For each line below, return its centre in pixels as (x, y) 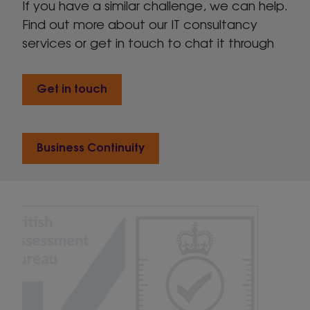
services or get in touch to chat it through (148, 43)
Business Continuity (90, 147)
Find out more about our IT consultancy (140, 24)
